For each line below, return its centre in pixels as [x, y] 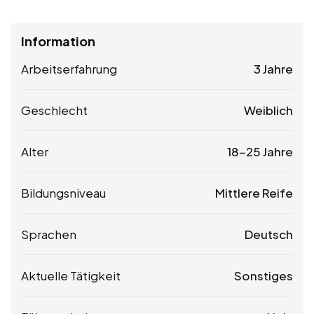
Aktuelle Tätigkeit [71, 276]
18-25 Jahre [260, 152]
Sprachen [49, 234]
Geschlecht [54, 110]
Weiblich [268, 110]
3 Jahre [273, 69]
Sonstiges [264, 276]
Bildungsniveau [63, 193]
